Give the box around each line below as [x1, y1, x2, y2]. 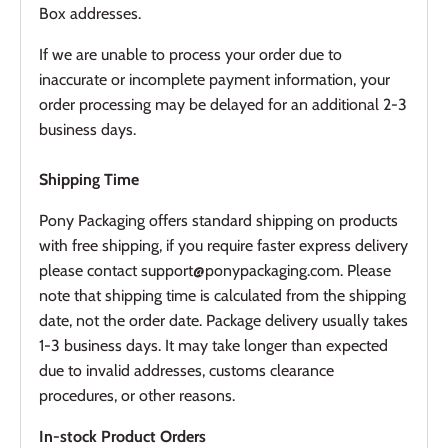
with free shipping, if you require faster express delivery [39, 235, 408, 255]
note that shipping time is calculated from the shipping [39, 285, 406, 305]
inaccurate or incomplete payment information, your [39, 69, 390, 89]
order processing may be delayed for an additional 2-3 [39, 94, 407, 114]
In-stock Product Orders [39, 426, 206, 446]
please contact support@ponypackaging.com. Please [39, 260, 391, 280]
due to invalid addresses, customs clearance [39, 360, 334, 380]
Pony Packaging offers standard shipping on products [39, 210, 398, 230]
